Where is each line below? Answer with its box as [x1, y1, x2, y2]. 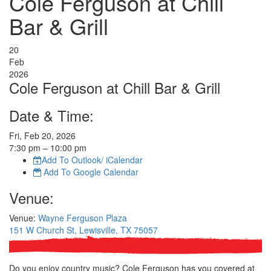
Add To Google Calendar [41, 166, 139, 178]
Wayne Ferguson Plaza [38, 212, 127, 224]
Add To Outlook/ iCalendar [42, 154, 143, 166]
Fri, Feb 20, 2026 [9, 129, 76, 142]
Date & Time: [9, 105, 94, 126]
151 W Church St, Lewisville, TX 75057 [9, 224, 158, 236]
